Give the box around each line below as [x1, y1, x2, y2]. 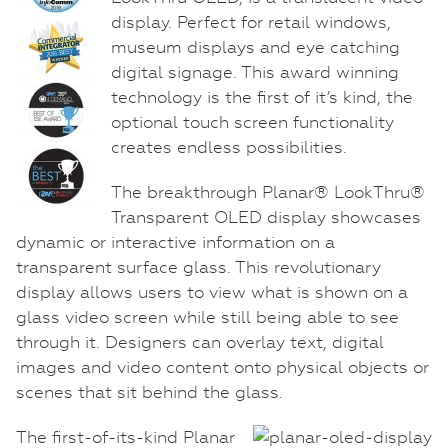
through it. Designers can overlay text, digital [16, 331, 384, 352]
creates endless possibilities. [111, 136, 347, 157]
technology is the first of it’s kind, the [111, 86, 413, 107]
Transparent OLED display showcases [111, 206, 421, 227]
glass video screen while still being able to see [16, 306, 399, 327]
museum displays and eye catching [111, 36, 400, 57]
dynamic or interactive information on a [16, 231, 335, 252]
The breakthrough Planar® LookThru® [111, 181, 425, 202]
